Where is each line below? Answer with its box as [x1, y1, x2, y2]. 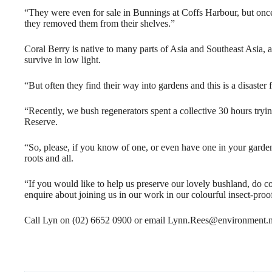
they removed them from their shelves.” [24, 18, 175, 29]
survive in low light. [24, 55, 101, 66]
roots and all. [24, 153, 73, 164]
